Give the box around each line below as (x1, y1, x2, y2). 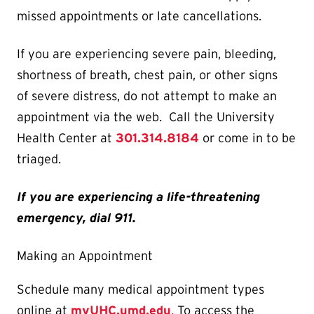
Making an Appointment (17, 249, 153, 264)
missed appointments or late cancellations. (17, 9, 261, 24)
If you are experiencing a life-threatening (17, 190, 260, 205)
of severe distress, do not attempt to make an (17, 89, 277, 104)
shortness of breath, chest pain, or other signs (17, 68, 278, 83)
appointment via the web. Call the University (17, 110, 275, 125)
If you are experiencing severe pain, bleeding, (17, 47, 276, 62)
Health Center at (17, 131, 116, 146)
